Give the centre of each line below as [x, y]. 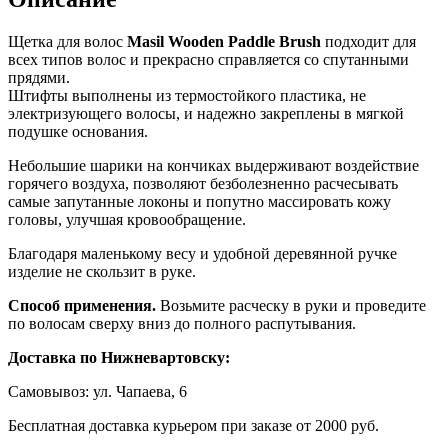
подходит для [368, 41]
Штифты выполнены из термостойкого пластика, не [187, 95]
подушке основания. [78, 131]
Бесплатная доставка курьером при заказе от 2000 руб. [193, 425]
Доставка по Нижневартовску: [119, 357]
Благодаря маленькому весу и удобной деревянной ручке [202, 253]
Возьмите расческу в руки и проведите [293, 305]
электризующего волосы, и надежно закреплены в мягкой [206, 113]
